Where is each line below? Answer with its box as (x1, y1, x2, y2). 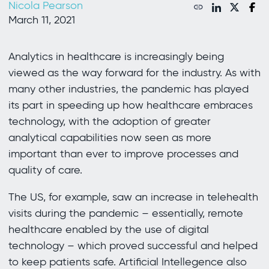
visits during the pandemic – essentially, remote (8, 207, 243, 220)
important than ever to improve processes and (8, 147, 238, 161)
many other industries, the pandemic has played (8, 82, 249, 96)
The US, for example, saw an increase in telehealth (8, 190, 258, 204)
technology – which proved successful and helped (8, 239, 258, 253)
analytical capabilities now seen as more (8, 131, 211, 145)
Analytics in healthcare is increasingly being (8, 50, 224, 64)
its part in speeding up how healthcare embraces (8, 98, 253, 112)
